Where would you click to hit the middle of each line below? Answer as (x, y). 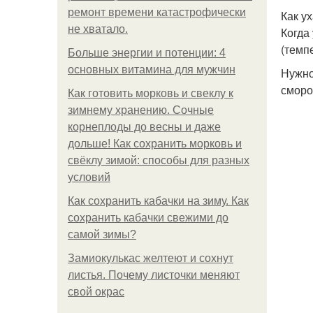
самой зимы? (102, 234)
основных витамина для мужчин (152, 70)
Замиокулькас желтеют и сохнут (151, 258)
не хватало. (98, 29)
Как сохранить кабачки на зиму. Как (158, 201)
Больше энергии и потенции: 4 (147, 53)
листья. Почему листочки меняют (154, 275)
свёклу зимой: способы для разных (159, 160)
